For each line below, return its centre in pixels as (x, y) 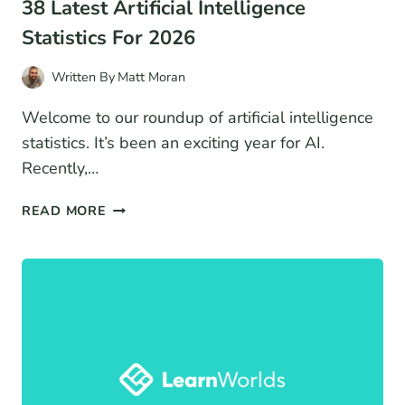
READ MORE (64, 211)
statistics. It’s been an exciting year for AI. (173, 143)
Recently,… (60, 169)
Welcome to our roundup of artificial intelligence (198, 118)
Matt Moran (152, 77)
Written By (83, 77)
